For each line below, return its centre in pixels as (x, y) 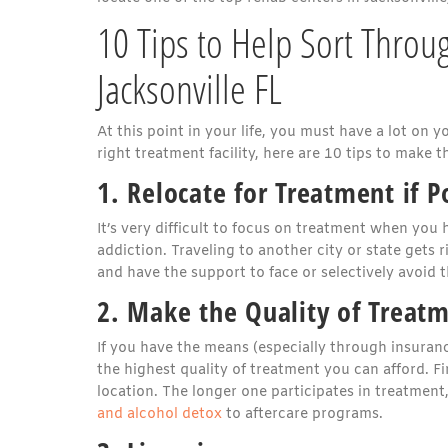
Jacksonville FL (189, 88)
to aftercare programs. (302, 414)
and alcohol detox (159, 414)
